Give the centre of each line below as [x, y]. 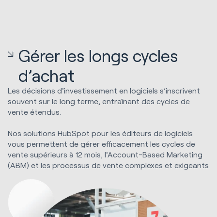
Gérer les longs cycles [99, 55]
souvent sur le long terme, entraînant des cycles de [99, 101]
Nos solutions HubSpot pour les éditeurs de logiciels [100, 133]
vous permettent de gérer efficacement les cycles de [101, 143]
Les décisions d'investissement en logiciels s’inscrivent [104, 90]
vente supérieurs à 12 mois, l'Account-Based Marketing [105, 154]
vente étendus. [36, 111]
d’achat [47, 75]
